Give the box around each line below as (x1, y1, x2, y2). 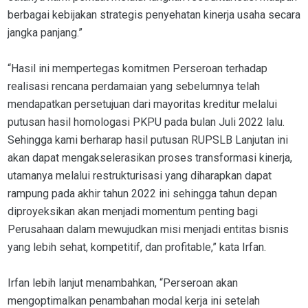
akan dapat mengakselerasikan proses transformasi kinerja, (8, 151, 292, 165)
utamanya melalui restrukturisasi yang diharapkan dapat (8, 169, 272, 183)
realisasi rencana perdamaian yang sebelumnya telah (8, 80, 260, 93)
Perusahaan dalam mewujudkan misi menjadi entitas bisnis (8, 223, 289, 236)
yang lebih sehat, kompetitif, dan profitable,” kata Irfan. (8, 241, 266, 254)
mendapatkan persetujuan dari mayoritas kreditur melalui (8, 98, 277, 111)
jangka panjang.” (8, 26, 82, 40)
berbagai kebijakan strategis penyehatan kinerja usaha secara (8, 8, 300, 22)
